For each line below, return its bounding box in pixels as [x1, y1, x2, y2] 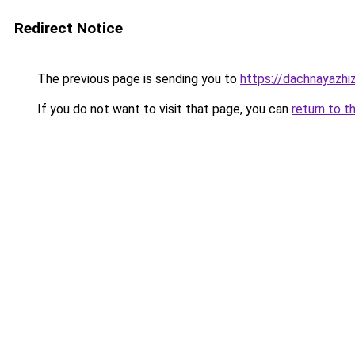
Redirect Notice [14, 19, 123, 37]
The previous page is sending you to [34, 71, 240, 86]
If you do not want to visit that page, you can [34, 101, 292, 116]
